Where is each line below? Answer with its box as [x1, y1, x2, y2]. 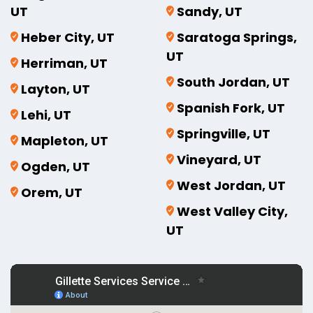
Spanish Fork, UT [176, 99, 285, 117]
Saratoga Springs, [176, 28, 297, 46]
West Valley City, [176, 202, 288, 220]
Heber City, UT [21, 28, 115, 46]
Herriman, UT [21, 54, 108, 72]
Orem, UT [21, 183, 82, 201]
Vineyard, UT [176, 150, 261, 168]
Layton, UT [21, 80, 90, 98]
